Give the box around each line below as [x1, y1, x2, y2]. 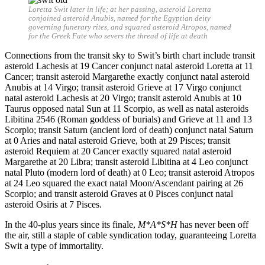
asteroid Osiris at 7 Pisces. [5, 199, 102, 210]
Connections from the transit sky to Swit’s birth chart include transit [5, 50, 255, 61]
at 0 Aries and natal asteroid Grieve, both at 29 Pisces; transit [5, 135, 230, 146]
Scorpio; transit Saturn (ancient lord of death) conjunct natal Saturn [5, 125, 253, 135]
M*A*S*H [138, 219, 177, 230]
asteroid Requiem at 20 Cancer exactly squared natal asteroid [5, 146, 231, 157]
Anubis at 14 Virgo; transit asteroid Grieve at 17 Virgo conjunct [5, 82, 241, 93]
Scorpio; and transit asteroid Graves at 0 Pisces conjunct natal [5, 189, 233, 199]
